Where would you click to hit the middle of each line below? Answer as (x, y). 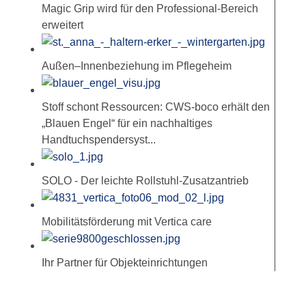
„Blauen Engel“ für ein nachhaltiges (127, 123)
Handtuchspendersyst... (98, 139)
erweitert (62, 25)
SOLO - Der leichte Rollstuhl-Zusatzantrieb (145, 180)
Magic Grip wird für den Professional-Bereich (150, 8)
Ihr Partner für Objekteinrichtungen (124, 262)
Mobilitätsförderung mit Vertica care (126, 221)
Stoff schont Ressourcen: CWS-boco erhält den (155, 107)
